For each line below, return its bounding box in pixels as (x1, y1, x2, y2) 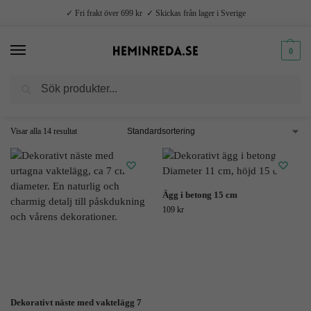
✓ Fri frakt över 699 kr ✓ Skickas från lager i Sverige (65, 8, 246, 18)
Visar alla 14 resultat (10, 126, 77, 137)
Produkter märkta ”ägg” (39, 85, 117, 95)
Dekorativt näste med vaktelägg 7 (10, 297, 142, 308)
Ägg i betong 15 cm (162, 190, 237, 201)
